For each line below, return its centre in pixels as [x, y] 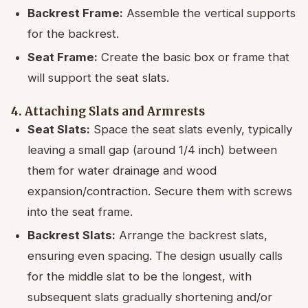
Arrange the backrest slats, [191, 235]
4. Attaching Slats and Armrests [108, 112]
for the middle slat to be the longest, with [140, 277]
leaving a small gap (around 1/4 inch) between [152, 150]
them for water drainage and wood [122, 171]
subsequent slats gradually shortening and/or [150, 297]
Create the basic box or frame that [194, 57]
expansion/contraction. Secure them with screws [160, 191]
